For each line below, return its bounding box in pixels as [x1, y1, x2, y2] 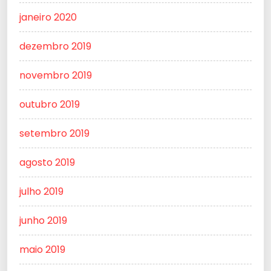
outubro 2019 [19, 97, 80, 112]
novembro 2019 [19, 68, 92, 83]
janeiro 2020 [19, 10, 77, 25]
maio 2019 [19, 243, 65, 257]
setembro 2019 [19, 126, 90, 141]
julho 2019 [19, 184, 64, 199]
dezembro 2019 [19, 39, 91, 54]
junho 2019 [19, 214, 67, 228]
